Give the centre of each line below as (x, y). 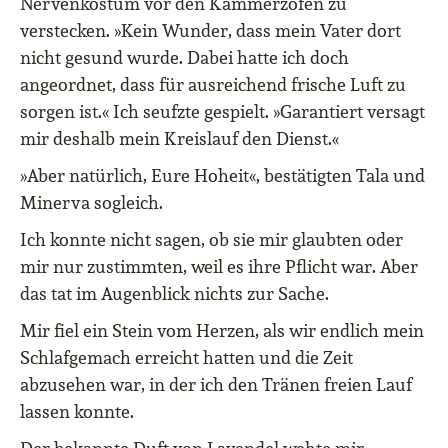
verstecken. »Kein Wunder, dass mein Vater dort (210, 30)
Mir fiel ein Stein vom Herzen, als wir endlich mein (222, 330)
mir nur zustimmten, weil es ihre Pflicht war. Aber (219, 266)
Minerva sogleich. (91, 202)
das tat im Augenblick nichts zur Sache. (174, 293)
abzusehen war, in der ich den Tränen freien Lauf (216, 384)
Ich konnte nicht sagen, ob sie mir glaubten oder (211, 239)
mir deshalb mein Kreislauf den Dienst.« (179, 138)
